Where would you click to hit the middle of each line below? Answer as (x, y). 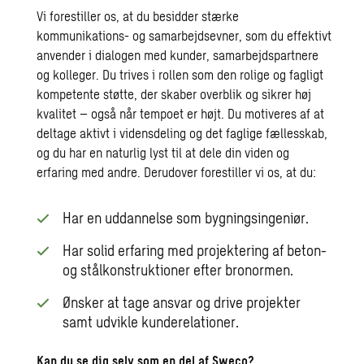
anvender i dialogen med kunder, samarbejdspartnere (178, 54)
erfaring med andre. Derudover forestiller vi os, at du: (177, 171)
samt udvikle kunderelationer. (151, 321)
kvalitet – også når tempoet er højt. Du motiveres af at (181, 113)
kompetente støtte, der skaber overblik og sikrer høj (174, 93)
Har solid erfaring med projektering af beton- (195, 250)
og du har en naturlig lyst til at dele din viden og (163, 152)
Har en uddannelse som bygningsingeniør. (186, 217)
